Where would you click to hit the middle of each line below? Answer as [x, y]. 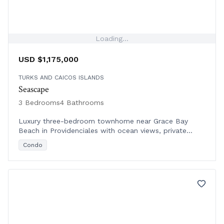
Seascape [34, 89]
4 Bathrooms [82, 103]
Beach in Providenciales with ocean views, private [102, 131]
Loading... [112, 39]
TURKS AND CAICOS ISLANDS [61, 78]
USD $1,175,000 [48, 59]
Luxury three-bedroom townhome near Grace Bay [103, 121]
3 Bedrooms [39, 103]
